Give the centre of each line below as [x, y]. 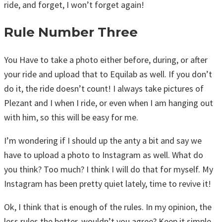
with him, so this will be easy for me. [71, 117]
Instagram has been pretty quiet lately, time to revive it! [108, 184]
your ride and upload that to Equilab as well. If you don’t [108, 74]
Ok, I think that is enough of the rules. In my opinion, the [108, 207]
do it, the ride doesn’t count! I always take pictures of [104, 89]
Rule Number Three [71, 32]
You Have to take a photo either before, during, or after [106, 60]
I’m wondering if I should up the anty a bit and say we [103, 141]
